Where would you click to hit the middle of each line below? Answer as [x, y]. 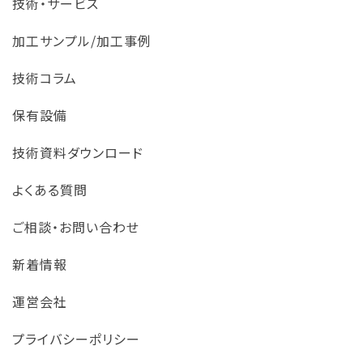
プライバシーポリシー [76, 338]
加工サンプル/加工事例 [82, 40]
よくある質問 [50, 189]
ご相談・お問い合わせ [76, 226]
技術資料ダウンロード [78, 152]
